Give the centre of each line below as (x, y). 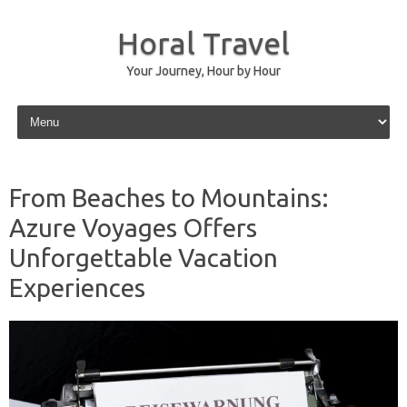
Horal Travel (203, 43)
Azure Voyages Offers (133, 228)
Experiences (77, 288)
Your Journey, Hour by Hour (203, 71)
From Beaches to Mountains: (169, 198)
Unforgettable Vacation (144, 258)
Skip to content (56, 108)
